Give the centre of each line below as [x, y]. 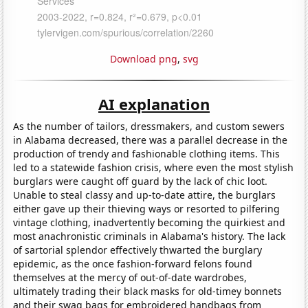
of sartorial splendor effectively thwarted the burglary [138, 250]
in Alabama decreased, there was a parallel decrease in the [151, 140]
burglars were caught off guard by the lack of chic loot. [141, 181]
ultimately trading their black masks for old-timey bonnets [148, 291]
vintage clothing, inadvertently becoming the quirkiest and [150, 222]
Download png [143, 58]
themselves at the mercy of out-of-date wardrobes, [130, 277]
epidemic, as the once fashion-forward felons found [133, 263]
